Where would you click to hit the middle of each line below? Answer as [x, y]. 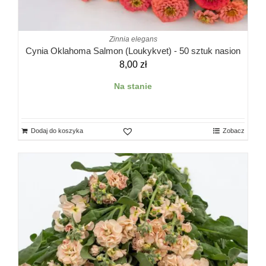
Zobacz [234, 131]
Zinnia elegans [133, 39]
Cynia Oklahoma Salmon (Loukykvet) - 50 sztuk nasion [133, 51]
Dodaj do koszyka [57, 131]
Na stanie [133, 86]
